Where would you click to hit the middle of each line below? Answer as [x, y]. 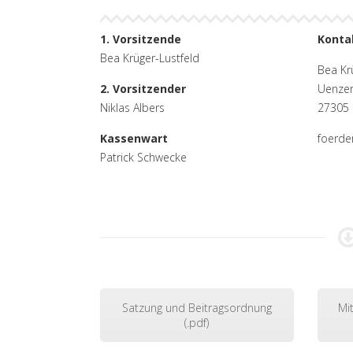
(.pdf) [197, 322]
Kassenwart [134, 138]
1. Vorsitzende [141, 39]
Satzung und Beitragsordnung [197, 307]
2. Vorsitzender [143, 88]
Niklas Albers [132, 107]
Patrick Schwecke [143, 157]
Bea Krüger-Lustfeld [150, 58]
